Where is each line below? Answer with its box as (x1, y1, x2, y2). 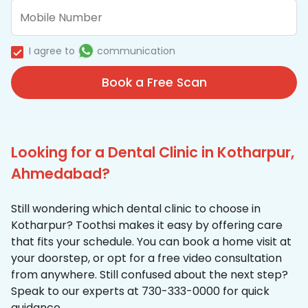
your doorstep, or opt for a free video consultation (11, 250, 282, 267)
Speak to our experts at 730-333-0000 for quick (11, 283, 269, 300)
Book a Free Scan (101, 74, 207, 91)
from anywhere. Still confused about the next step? (11, 267, 288, 283)
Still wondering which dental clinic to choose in (11, 201, 261, 217)
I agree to (29, 44, 75, 58)
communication (97, 44, 175, 58)
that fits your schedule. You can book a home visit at (11, 234, 291, 250)
